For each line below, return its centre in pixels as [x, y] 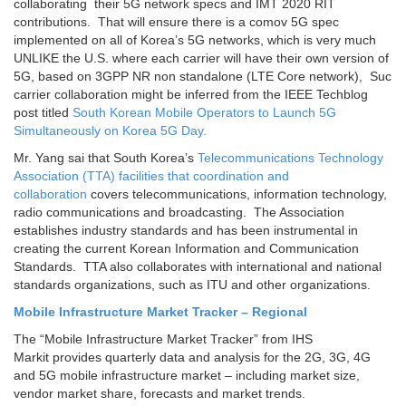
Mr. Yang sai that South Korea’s [106, 158]
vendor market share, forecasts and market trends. [159, 394]
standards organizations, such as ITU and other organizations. [192, 285]
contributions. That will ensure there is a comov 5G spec [176, 22]
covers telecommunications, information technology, [239, 194]
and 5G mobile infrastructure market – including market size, [187, 376]
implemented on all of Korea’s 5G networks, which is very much [195, 40]
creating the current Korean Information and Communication [186, 249]
